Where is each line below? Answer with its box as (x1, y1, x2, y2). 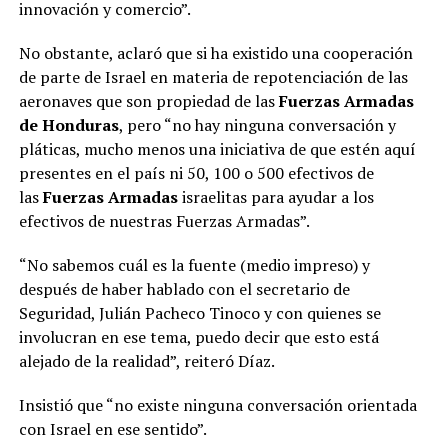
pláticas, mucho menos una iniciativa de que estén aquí (18, 138, 416, 161)
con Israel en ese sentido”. (18, 418, 207, 441)
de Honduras (18, 114, 119, 137)
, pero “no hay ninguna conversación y (118, 114, 396, 137)
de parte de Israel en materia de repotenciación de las (18, 66, 408, 89)
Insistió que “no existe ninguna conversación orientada (18, 394, 417, 417)
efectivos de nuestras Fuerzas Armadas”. (18, 210, 310, 233)
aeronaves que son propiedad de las (18, 90, 275, 113)
